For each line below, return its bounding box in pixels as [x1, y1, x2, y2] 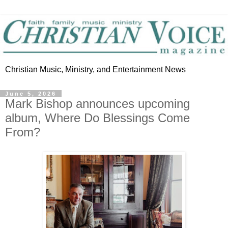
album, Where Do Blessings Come [5, 111, 190, 125]
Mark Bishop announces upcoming [5, 97, 190, 111]
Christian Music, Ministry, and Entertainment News [5, 65, 186, 74]
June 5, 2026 [5, 91, 56, 97]
